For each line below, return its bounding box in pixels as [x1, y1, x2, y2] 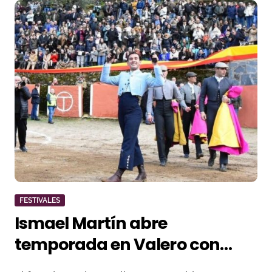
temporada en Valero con [15, 233, 220, 256]
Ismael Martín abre [15, 212, 168, 234]
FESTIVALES [19, 196, 60, 205]
